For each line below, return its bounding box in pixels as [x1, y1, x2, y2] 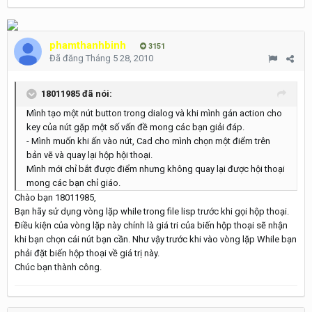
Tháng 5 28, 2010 [86, 53, 153, 63]
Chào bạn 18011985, [15, 192, 96, 203]
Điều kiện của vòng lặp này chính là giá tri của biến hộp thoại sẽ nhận [15, 220, 288, 231]
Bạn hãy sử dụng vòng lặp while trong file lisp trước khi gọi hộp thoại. [15, 206, 289, 217]
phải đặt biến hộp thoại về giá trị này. [15, 248, 159, 258]
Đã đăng [49, 53, 86, 63]
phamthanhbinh [49, 39, 126, 52]
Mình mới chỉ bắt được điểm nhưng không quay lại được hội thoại [26, 164, 285, 174]
